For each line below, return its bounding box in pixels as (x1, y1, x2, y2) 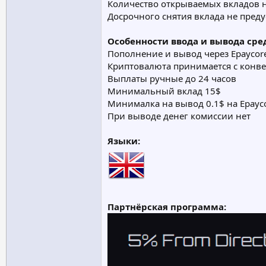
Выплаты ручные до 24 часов (107, 72, 236, 84)
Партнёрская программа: (107, 201, 226, 213)
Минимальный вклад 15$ (107, 85, 221, 97)
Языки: (107, 135, 140, 147)
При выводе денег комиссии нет (107, 110, 251, 122)
